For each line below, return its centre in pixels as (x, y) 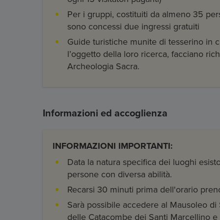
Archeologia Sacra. (103, 67)
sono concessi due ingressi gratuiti (133, 27)
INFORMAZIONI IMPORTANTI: (113, 146)
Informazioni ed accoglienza (105, 114)
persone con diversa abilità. (120, 175)
